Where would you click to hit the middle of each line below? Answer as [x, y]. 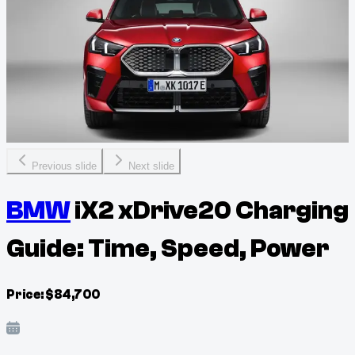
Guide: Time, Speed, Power [168, 249]
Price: [25, 294]
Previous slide [64, 166]
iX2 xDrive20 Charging [212, 211]
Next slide [151, 166]
